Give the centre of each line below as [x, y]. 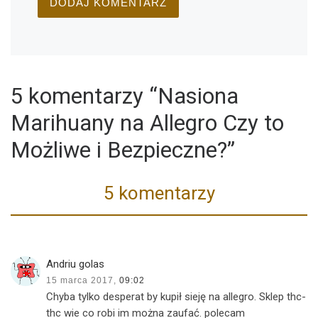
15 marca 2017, [82, 280]
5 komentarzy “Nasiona [125, 97]
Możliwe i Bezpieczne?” [123, 150]
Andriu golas [76, 264]
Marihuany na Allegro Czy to [147, 124]
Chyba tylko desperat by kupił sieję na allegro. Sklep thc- [176, 296]
